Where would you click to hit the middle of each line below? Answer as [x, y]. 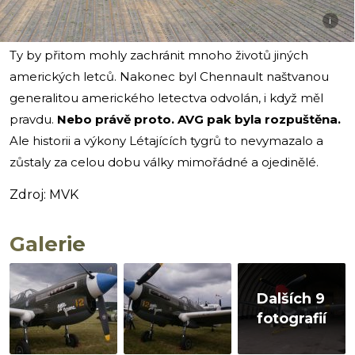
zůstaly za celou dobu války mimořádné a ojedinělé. [164, 162]
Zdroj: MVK [44, 195]
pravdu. [33, 120]
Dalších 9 [291, 298]
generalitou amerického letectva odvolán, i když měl [166, 98]
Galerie [48, 244]
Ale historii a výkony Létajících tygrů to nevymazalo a [166, 141]
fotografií [292, 318]
